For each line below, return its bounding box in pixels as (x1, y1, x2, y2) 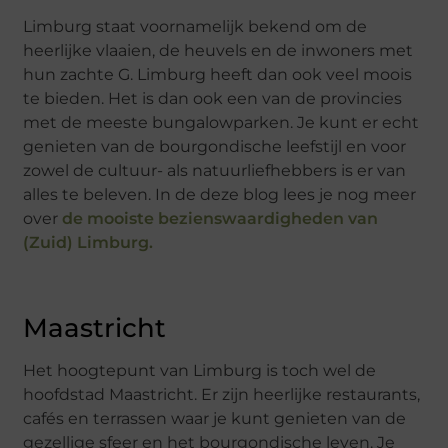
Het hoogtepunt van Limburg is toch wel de (23, 361, 377, 381)
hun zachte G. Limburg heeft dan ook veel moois (23, 65, 413, 85)
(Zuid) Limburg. (23, 233, 154, 253)
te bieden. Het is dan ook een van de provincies (23, 89, 403, 109)
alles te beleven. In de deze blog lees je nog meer (23, 185, 417, 205)
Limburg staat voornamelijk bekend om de (23, 17, 368, 37)
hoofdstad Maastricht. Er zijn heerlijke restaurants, (23, 385, 421, 405)
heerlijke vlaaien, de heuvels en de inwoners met (23, 41, 414, 61)
